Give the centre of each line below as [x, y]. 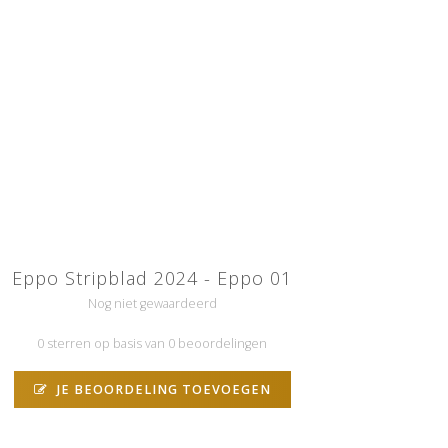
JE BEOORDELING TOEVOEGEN [161, 389]
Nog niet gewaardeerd [152, 303]
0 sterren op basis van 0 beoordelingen [152, 343]
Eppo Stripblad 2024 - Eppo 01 [152, 277]
